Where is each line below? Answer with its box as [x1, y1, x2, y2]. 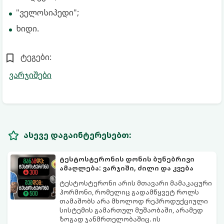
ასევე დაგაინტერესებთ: [23, 129, 131, 140]
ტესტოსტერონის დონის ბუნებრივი [59, 154, 194, 163]
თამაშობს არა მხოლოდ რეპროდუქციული [59, 196, 208, 205]
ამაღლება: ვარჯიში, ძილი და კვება [59, 163, 193, 172]
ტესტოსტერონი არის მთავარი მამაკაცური [59, 178, 212, 187]
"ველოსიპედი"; [16, 7, 79, 18]
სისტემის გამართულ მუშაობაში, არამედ [59, 205, 203, 214]
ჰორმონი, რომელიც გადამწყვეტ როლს [59, 187, 199, 196]
